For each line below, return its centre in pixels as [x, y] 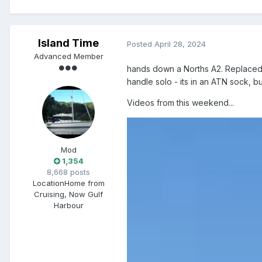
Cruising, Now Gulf [68, 194]
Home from [84, 183]
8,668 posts [68, 172]
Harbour [68, 206]
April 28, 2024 [180, 44]
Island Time [68, 43]
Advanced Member [68, 56]
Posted [141, 44]
